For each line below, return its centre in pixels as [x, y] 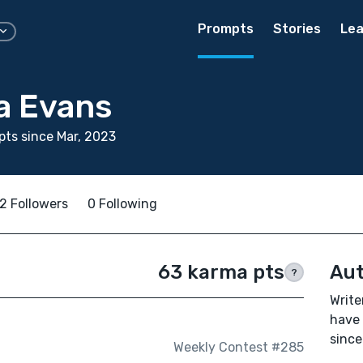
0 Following [122, 204]
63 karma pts [221, 272]
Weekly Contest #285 [238, 348]
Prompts [226, 29]
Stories [297, 29]
